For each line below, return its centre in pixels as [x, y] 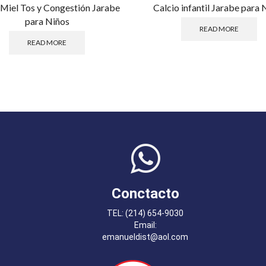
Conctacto [145, 193]
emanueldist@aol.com [145, 237]
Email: [145, 225]
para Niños [47, 21]
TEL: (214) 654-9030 [145, 213]
